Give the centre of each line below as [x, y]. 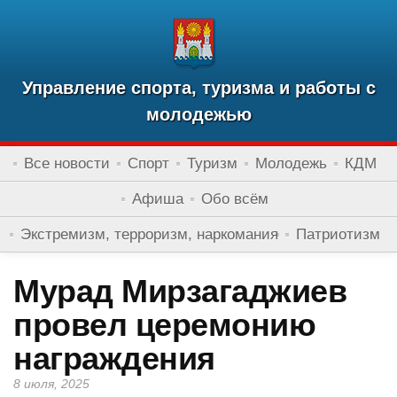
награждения [114, 358]
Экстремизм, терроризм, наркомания [149, 234]
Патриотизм [338, 234]
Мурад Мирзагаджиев [180, 291]
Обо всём [235, 199]
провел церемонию [164, 325]
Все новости [67, 163]
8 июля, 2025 [51, 384]
